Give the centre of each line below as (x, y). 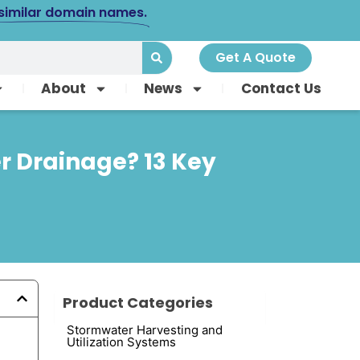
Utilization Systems (122, 342)
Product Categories (138, 302)
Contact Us (281, 89)
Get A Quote (255, 58)
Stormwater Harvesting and (145, 329)
